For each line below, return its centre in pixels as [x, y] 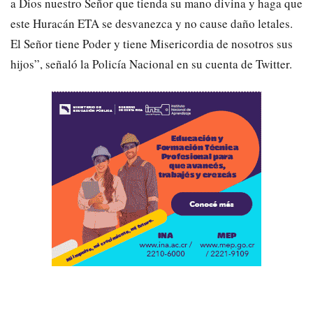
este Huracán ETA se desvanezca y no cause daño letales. [152, 24]
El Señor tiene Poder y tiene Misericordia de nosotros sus [152, 44]
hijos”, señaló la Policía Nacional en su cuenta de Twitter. [151, 64]
